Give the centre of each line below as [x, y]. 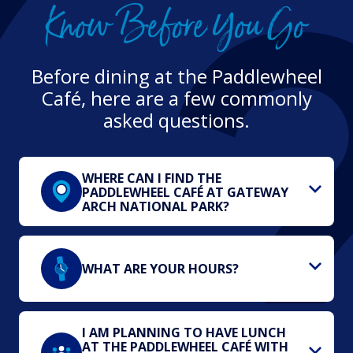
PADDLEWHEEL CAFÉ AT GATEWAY [185, 192]
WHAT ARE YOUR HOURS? [160, 268]
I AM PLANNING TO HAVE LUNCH [184, 332]
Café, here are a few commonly [176, 98]
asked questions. [176, 120]
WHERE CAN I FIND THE [152, 178]
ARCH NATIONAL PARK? [156, 206]
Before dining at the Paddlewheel [176, 76]
